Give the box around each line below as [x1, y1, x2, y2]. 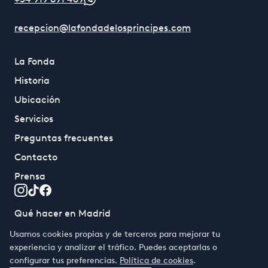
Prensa [14, 170, 45, 182]
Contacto [14, 151, 57, 163]
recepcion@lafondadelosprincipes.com [14, 22, 191, 33]
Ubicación [14, 94, 60, 105]
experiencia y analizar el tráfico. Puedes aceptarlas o [10, 242, 217, 252]
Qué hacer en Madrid [14, 208, 111, 219]
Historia [14, 75, 50, 86]
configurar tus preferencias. [10, 255, 117, 266]
